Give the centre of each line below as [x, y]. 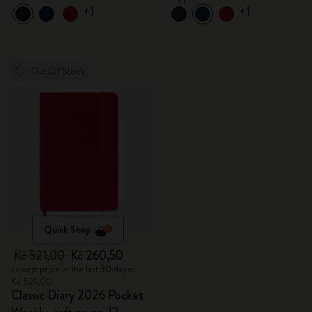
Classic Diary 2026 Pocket [77, 295]
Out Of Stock [58, 71]
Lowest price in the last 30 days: [72, 269]
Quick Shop [67, 229]
